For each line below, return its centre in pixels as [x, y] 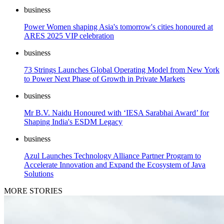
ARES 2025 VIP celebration [69, 36]
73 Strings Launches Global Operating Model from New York [122, 70]
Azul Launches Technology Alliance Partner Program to [112, 156]
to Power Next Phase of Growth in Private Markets [104, 79]
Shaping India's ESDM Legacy [73, 122]
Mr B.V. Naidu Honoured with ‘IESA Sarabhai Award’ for [116, 113]
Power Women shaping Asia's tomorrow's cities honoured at [118, 27]
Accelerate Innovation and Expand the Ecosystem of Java [115, 165]
